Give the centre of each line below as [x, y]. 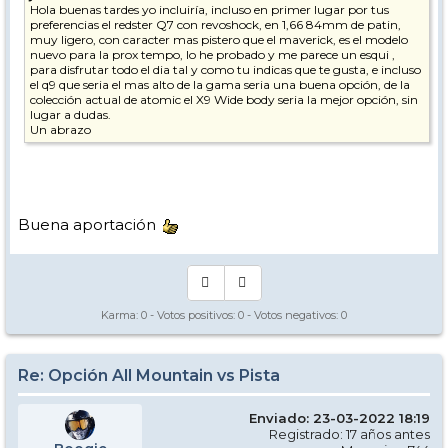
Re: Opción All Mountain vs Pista [149, 375]
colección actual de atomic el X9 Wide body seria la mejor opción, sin [224, 99]
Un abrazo [60, 129]
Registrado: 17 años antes [349, 434]
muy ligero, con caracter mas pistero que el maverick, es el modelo [219, 39]
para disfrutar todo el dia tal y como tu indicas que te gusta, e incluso [225, 69]
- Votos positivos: [192, 315]
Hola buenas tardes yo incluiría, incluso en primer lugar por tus [209, 9]
